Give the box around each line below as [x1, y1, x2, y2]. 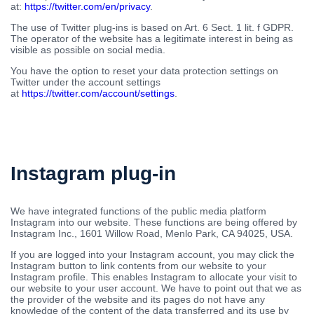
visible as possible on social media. [11, 43, 165, 55]
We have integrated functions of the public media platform [11, 205, 266, 217]
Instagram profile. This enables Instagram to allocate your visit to [11, 271, 297, 282]
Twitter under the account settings [11, 76, 161, 88]
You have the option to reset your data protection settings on [11, 64, 278, 76]
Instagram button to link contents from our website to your [11, 259, 266, 271]
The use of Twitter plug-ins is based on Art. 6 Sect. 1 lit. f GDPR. [11, 21, 294, 33]
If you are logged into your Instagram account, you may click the [11, 248, 294, 260]
